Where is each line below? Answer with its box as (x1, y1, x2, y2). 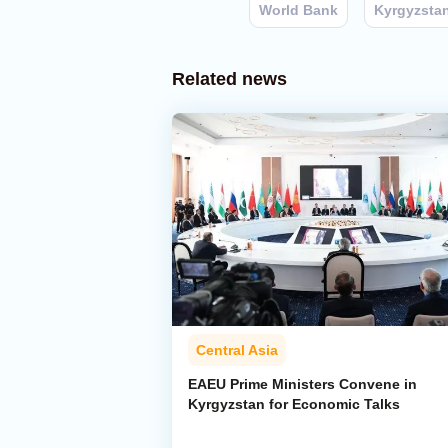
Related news (172, 69, 287, 89)
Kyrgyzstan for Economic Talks (188, 396, 400, 413)
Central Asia (196, 342, 278, 359)
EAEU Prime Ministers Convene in (188, 376, 417, 393)
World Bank (259, 2, 338, 18)
